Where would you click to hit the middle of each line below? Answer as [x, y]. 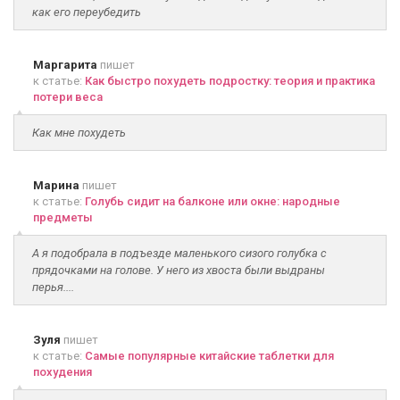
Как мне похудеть [79, 133]
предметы [63, 217]
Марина [56, 185]
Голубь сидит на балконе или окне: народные [212, 201]
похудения [62, 372]
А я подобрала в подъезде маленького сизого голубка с [179, 253]
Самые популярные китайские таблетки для [209, 356]
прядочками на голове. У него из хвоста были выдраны [179, 270]
